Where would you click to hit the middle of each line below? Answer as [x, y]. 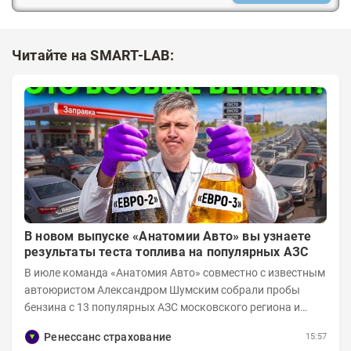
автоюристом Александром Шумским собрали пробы [162, 289]
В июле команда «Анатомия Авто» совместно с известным [175, 272]
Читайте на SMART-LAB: [93, 56]
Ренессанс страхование [108, 337]
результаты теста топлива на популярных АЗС [166, 251]
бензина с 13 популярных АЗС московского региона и [162, 307]
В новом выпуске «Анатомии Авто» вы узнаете [168, 236]
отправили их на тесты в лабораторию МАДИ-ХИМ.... [161, 324]
